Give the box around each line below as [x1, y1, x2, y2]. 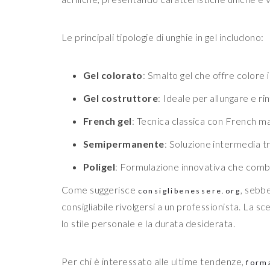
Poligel [83, 161, 116, 173]
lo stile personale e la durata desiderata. [61, 218, 236, 230]
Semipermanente [83, 138, 165, 150]
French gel [83, 115, 132, 127]
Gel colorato [83, 69, 143, 81]
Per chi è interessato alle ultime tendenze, [61, 256, 246, 268]
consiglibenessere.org [137, 186, 241, 196]
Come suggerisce [61, 184, 138, 196]
